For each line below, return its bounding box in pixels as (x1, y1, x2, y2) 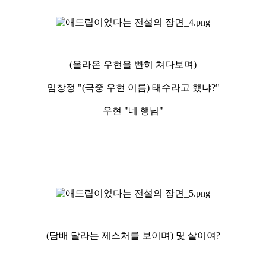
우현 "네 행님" (103, 105, 163, 116)
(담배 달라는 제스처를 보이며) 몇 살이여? (46, 230, 220, 240)
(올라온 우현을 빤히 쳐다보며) (69, 59, 197, 69)
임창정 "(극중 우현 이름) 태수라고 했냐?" (46, 82, 220, 93)
